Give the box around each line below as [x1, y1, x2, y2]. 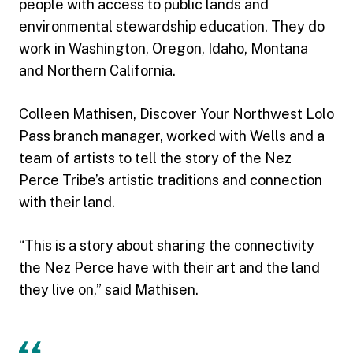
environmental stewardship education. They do [19, 18, 325, 35]
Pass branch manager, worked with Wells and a [19, 128, 325, 144]
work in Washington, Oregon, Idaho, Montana [19, 40, 308, 57]
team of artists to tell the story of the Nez [19, 150, 292, 166]
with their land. [19, 194, 115, 210]
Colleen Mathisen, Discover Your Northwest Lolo [19, 106, 334, 122]
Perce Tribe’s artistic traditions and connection [19, 172, 322, 188]
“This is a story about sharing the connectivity [19, 237, 314, 254]
